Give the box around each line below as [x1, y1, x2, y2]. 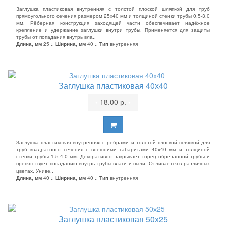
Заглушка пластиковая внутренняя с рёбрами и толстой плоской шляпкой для [16, 139, 210, 146]
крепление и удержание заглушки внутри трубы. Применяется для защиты [16, 26, 210, 33]
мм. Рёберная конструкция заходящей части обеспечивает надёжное [16, 19, 210, 26]
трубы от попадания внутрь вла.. [16, 33, 96, 40]
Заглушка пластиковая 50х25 [58, 213, 168, 225]
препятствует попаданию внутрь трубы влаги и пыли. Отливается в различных [16, 160, 210, 167]
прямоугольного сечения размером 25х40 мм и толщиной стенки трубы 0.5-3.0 [16, 12, 210, 19]
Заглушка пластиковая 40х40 [58, 80, 168, 91]
